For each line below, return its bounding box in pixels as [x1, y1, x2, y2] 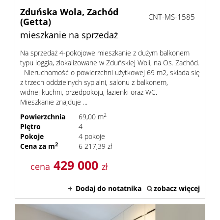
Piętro [20, 122, 41, 131]
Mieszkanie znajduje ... [20, 97, 87, 107]
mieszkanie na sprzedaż [20, 29, 118, 41]
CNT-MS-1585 [148, 12, 195, 22]
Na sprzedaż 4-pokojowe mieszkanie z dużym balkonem [20, 48, 190, 57]
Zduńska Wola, [20, 6, 84, 18]
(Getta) [20, 16, 51, 27]
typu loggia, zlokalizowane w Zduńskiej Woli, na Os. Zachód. [20, 58, 199, 67]
